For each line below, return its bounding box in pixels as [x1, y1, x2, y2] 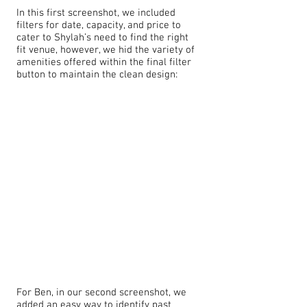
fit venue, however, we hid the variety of [16, 44, 195, 56]
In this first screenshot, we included [16, 7, 175, 19]
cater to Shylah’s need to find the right [16, 32, 188, 44]
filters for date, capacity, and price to [16, 19, 181, 32]
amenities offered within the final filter [16, 56, 191, 69]
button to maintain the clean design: [16, 69, 177, 81]
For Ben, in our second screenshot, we [16, 286, 186, 299]
